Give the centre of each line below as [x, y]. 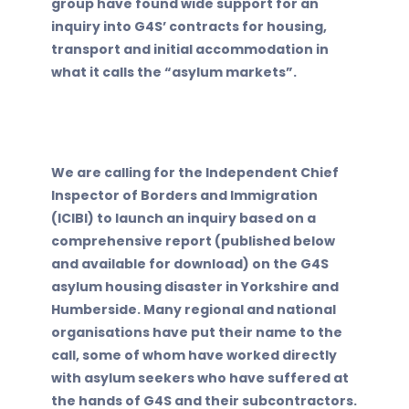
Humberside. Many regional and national [194, 309]
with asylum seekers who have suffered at [200, 378]
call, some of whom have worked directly [194, 355]
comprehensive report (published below [193, 241]
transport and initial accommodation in [190, 49]
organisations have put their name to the [197, 332]
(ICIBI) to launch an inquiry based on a [184, 218]
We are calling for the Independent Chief [195, 173]
